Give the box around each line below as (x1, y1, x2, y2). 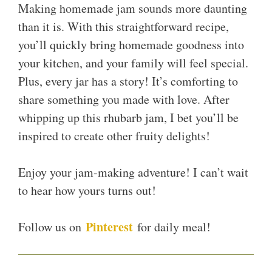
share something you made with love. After (18, 91, 229, 108)
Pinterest (86, 218, 133, 236)
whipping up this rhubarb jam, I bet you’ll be (18, 109, 239, 126)
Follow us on (18, 219, 86, 236)
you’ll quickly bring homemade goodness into (18, 36, 244, 53)
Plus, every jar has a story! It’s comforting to (18, 73, 238, 90)
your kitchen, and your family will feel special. (18, 55, 248, 72)
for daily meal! (137, 219, 211, 236)
